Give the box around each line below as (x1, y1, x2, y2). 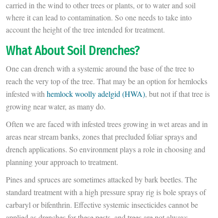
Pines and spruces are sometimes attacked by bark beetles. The (6, 174, 197, 185)
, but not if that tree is (145, 89, 210, 99)
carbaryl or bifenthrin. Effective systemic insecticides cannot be (6, 200, 198, 210)
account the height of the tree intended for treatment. (6, 24, 165, 35)
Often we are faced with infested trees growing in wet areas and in (6, 119, 208, 129)
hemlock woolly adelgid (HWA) (47, 89, 145, 99)
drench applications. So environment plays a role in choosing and (6, 144, 205, 155)
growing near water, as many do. (6, 101, 106, 112)
